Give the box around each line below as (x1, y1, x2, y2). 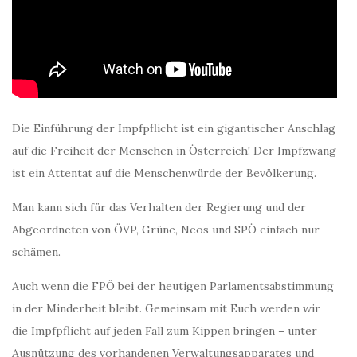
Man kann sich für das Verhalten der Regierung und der (12, 200, 306, 214)
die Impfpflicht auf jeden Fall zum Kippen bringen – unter (12, 324, 317, 338)
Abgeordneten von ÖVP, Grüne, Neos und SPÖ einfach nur (12, 222, 320, 237)
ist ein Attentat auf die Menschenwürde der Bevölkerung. (12, 166, 316, 180)
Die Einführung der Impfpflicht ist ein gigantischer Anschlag (12, 121, 335, 135)
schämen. (12, 245, 61, 259)
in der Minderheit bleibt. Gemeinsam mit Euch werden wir (12, 301, 320, 316)
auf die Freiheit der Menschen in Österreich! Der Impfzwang (12, 143, 336, 158)
